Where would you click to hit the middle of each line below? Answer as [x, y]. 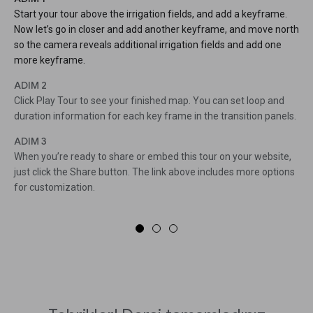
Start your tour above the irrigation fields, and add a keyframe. [151, 14]
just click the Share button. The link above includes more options [154, 172]
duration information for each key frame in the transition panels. [155, 116]
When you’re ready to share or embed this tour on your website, [153, 157]
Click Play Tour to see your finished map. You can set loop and [149, 101]
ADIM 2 [30, 86]
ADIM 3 [30, 141]
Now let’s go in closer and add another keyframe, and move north [156, 30]
